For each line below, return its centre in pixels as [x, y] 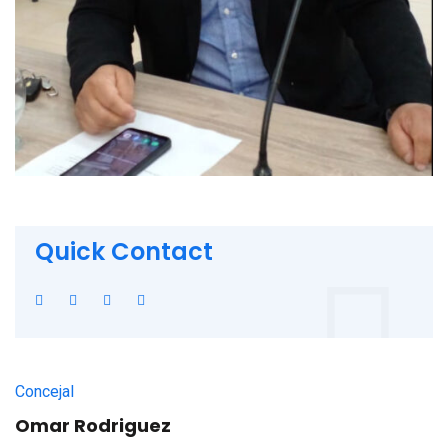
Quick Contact [124, 251]
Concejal [44, 391]
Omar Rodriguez [93, 425]
